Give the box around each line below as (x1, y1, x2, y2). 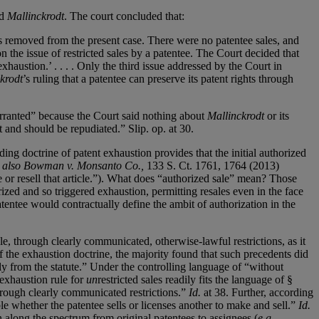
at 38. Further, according (201, 286, 313, 298)
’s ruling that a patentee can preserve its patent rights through (23, 72, 293, 85)
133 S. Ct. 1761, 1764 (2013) (144, 159, 279, 172)
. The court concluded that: (64, 9, 184, 22)
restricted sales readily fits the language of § (98, 273, 293, 286)
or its (264, 109, 289, 122)
